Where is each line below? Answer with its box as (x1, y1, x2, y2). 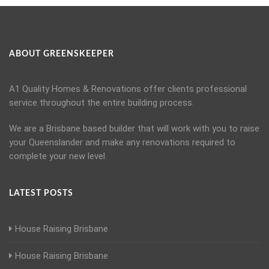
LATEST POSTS (9, 189, 73, 198)
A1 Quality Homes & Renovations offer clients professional (9, 83, 247, 95)
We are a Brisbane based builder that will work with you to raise (9, 123, 259, 134)
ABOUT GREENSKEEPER (9, 50, 114, 59)
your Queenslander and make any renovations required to (9, 137, 235, 148)
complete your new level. (9, 151, 107, 162)
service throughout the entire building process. (9, 97, 194, 109)
